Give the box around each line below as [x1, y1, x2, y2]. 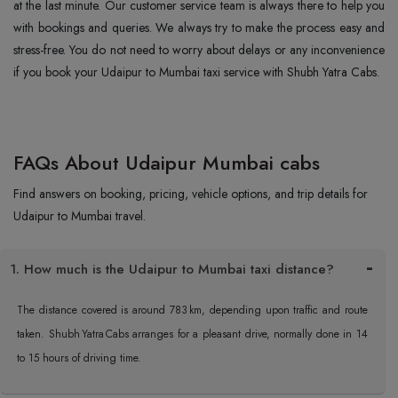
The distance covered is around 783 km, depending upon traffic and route [17, 302, 368, 318]
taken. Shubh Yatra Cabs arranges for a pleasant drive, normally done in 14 [17, 326, 368, 342]
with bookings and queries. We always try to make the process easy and [13, 19, 385, 36]
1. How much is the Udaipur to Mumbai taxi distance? [10, 259, 334, 279]
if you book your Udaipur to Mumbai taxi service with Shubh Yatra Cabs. [13, 63, 379, 81]
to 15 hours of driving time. [17, 350, 141, 366]
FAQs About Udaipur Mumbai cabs [13, 148, 320, 177]
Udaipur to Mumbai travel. [13, 207, 146, 225]
